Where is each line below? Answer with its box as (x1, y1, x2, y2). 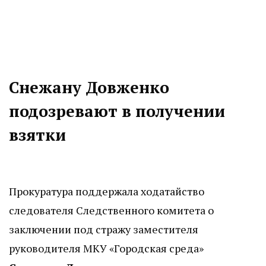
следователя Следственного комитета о (9, 203, 214, 218)
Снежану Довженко (9, 77, 169, 99)
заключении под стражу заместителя (9, 222, 198, 237)
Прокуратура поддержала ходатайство (9, 184, 204, 199)
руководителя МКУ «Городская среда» (9, 241, 204, 256)
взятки (9, 124, 66, 146)
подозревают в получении (9, 100, 225, 122)
